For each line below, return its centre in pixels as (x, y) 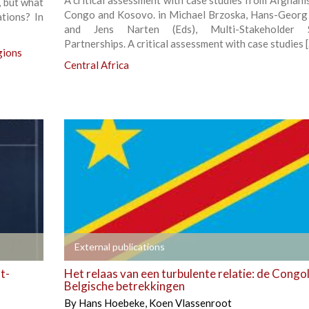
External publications (119, 247)
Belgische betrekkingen (124, 286)
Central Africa (96, 65)
